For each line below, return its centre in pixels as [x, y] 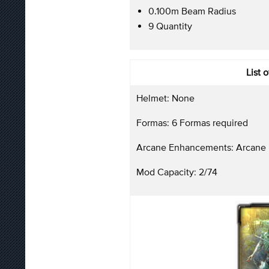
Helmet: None [165, 98]
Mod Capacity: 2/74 [177, 171]
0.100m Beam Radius [192, 11]
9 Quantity [170, 26]
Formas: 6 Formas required [192, 122]
